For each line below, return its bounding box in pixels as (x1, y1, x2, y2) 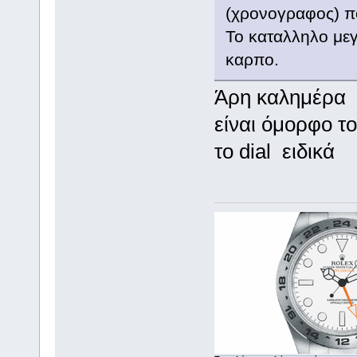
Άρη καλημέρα (214, 85, 346, 110)
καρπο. (225, 50, 279, 69)
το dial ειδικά (214, 139, 335, 164)
